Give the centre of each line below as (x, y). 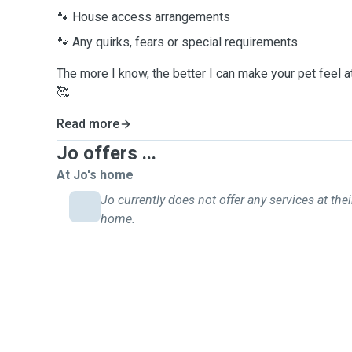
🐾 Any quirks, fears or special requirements (177, 42)
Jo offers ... (106, 153)
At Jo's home (95, 175)
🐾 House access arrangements (143, 17)
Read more (88, 124)
